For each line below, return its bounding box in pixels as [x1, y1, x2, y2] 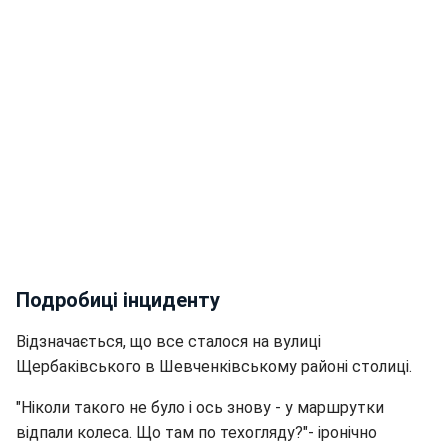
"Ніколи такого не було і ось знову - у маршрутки [16, 397, 384, 417]
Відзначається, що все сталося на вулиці [16, 331, 321, 351]
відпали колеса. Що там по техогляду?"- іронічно [16, 422, 377, 442]
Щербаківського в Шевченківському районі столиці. [16, 356, 412, 376]
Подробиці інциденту [16, 287, 220, 312]
